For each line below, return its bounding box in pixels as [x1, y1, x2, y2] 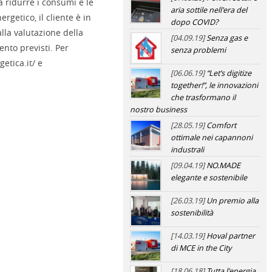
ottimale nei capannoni [170, 132, 253, 143]
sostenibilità [170, 208, 213, 218]
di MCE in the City [170, 243, 231, 253]
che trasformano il [170, 92, 236, 103]
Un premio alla [206, 195, 259, 206]
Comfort [206, 120, 236, 131]
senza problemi [170, 45, 226, 55]
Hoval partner [206, 231, 255, 241]
